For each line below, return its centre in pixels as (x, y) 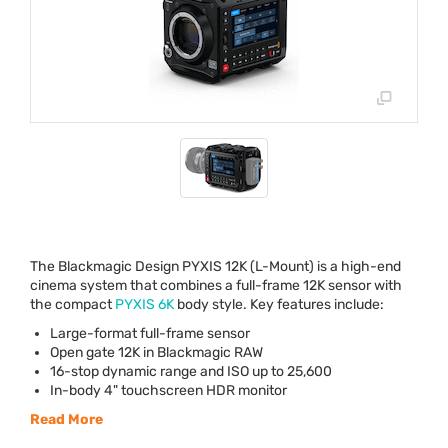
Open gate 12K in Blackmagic (142, 352)
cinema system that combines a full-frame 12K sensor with (216, 285)
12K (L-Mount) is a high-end (311, 266)
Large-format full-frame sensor (150, 333)
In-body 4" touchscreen (128, 390)
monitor (261, 390)
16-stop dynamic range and (138, 371)
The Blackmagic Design (106, 266)
